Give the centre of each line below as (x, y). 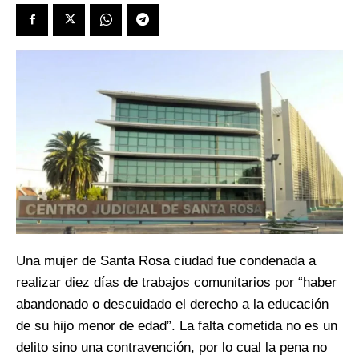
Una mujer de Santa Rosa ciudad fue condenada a (166, 261)
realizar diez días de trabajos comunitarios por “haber (176, 283)
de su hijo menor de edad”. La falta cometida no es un (177, 326)
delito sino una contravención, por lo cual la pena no (171, 348)
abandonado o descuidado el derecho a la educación (172, 305)
